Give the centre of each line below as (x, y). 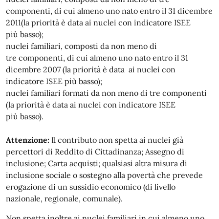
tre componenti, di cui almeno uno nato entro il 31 (97, 57)
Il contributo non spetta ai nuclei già (116, 140)
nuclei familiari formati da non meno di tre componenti (106, 93)
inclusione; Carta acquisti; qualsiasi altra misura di (97, 163)
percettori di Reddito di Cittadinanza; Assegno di (95, 151)
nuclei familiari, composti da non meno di (81, 46)
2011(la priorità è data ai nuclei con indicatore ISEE (98, 22)
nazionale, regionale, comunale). (65, 198)
